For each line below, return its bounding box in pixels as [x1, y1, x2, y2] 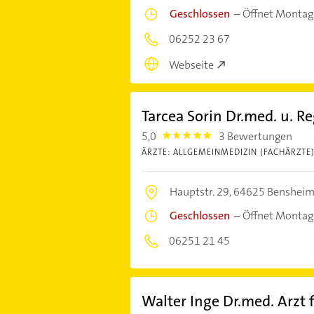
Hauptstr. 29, [169, 184, 233, 199]
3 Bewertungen [219, 128, 293, 144]
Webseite [168, 57, 214, 72]
